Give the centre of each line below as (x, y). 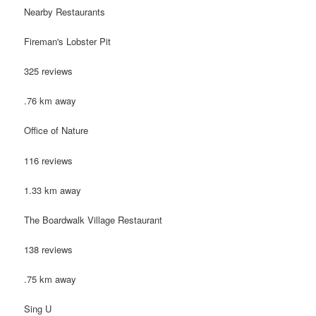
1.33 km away (53, 190)
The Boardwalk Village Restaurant (93, 219)
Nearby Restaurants (65, 11)
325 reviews (49, 71)
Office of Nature (56, 130)
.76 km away (50, 101)
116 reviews (49, 160)
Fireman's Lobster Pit (68, 42)
